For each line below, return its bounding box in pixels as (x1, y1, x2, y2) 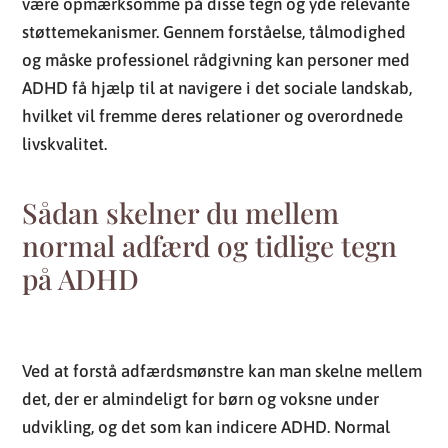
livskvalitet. (22, 133, 108, 154)
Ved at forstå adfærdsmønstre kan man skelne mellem (22, 360, 423, 381)
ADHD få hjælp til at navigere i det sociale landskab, (22, 77, 413, 98)
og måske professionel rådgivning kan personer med (22, 49, 411, 70)
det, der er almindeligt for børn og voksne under (22, 388, 380, 409)
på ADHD (22, 259, 140, 297)
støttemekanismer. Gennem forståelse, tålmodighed (22, 21, 407, 42)
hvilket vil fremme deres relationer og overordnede (22, 105, 404, 126)
